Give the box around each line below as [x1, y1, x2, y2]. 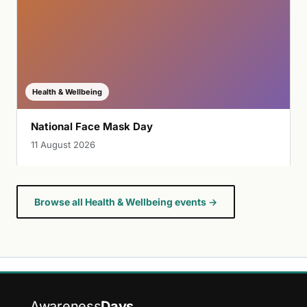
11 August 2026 [31, 139, 95, 151]
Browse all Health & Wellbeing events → [34, 196, 217, 208]
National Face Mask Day [31, 120, 153, 134]
